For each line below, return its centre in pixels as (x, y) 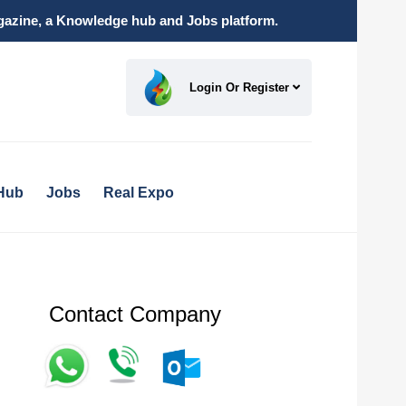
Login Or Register (242, 87)
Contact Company (135, 314)
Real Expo (138, 193)
